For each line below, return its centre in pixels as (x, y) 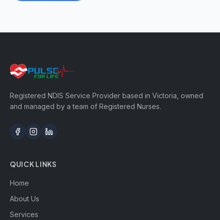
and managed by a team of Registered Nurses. (85, 106)
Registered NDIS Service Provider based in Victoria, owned (107, 96)
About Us (25, 199)
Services (24, 214)
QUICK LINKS (33, 164)
